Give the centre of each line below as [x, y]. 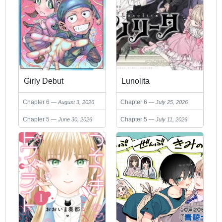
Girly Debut [44, 81]
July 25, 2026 [172, 102]
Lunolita [136, 81]
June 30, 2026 [75, 119]
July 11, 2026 [171, 119]
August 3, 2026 [76, 102]
